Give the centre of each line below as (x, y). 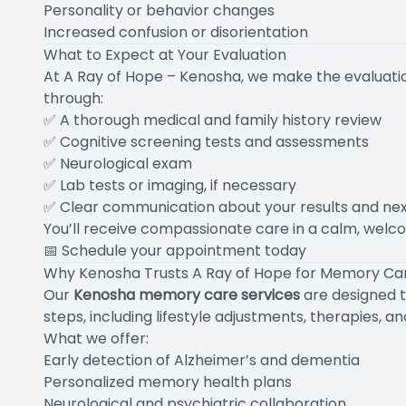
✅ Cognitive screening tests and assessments (206, 141)
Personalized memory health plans (168, 382)
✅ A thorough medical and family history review (213, 120)
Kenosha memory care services (187, 295)
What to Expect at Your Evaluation (165, 54)
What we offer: (96, 338)
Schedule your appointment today (184, 250)
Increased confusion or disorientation (176, 32)
